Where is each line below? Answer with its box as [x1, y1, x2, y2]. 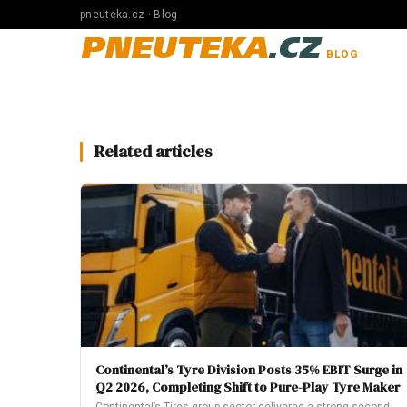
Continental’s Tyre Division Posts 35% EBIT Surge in [95, 361, 402, 379]
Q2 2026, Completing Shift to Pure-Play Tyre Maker [95, 378, 400, 396]
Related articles [94, 140, 213, 163]
